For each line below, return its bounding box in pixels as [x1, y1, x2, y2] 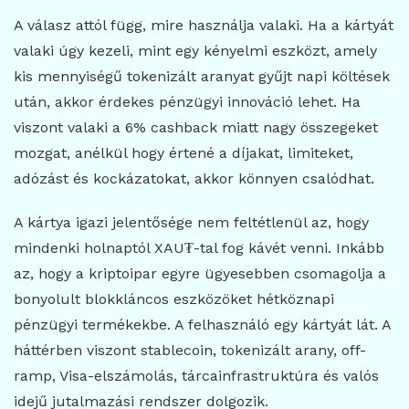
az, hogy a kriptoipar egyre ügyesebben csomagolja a [14, 265, 386, 283]
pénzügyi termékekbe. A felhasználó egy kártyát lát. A [14, 316, 391, 334]
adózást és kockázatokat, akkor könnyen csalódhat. [14, 170, 374, 188]
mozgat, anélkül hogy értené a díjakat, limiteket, [14, 144, 353, 163]
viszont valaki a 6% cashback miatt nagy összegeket [14, 119, 378, 137]
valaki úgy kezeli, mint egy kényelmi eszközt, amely [14, 42, 377, 60]
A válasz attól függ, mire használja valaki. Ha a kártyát [14, 16, 393, 35]
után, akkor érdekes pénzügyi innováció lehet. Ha [14, 93, 361, 111]
